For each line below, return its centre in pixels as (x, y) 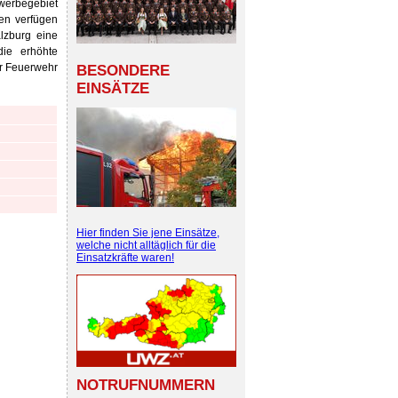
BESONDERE (123, 70)
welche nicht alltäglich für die (146, 245)
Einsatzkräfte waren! (125, 258)
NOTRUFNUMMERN (146, 386)
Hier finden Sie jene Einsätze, (148, 233)
